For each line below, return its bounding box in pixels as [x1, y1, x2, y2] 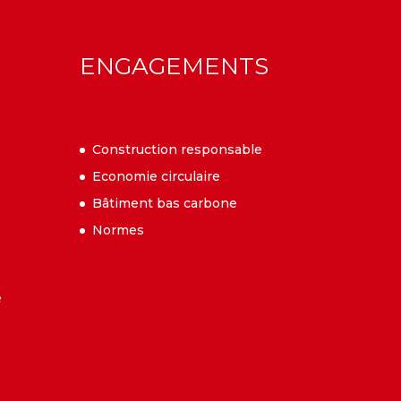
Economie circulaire [92, 167, 221, 184]
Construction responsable [92, 141, 263, 158]
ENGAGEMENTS [80, 51, 269, 81]
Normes [92, 221, 145, 238]
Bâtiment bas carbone [92, 194, 238, 211]
